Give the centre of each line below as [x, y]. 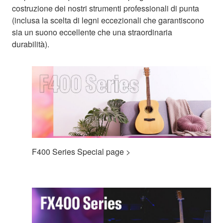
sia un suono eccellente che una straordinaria [92, 32]
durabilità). [31, 44]
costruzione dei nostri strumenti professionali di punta [106, 8]
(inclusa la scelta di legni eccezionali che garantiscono [108, 20]
